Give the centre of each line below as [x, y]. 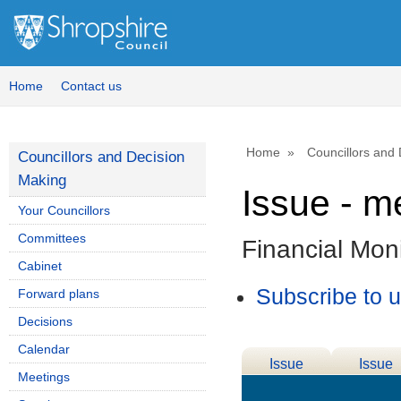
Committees [52, 238]
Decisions [45, 321]
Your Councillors [64, 210]
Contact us [91, 86]
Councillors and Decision [101, 157]
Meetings [44, 377]
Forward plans [59, 294]
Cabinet [40, 266]
